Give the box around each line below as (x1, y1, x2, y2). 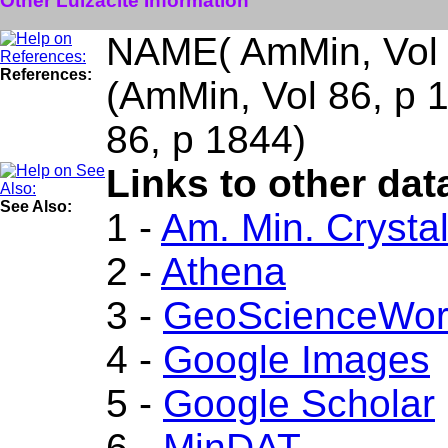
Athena (161, 250, 286, 293)
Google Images (163, 338, 430, 381)
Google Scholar (163, 382, 435, 425)
